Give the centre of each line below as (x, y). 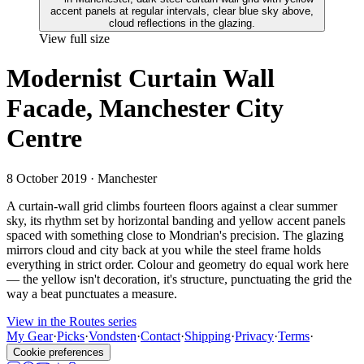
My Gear (30, 336)
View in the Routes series (71, 321)
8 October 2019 (47, 178)
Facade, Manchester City (145, 108)
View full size (74, 39)
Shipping (208, 336)
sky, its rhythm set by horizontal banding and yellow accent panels (176, 220)
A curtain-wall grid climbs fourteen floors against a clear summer (172, 206)
